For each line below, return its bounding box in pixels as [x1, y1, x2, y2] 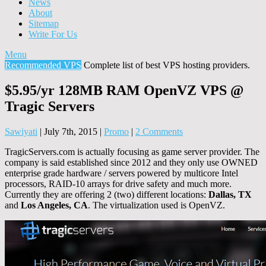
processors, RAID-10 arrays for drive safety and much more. [5, 178, 232, 189]
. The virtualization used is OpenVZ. [88, 199, 225, 210]
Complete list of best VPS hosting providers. [81, 59, 250, 70]
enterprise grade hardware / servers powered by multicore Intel [5, 167, 238, 178]
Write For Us [28, 28, 77, 39]
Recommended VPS [5, 59, 81, 70]
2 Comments [135, 126, 183, 137]
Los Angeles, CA [21, 199, 88, 210]
